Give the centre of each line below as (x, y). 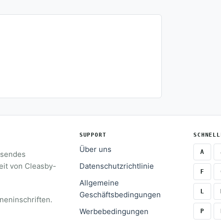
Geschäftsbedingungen (120, 195)
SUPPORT (93, 135)
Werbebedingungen (114, 211)
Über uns (95, 149)
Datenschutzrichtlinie (116, 166)
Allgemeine (99, 183)
